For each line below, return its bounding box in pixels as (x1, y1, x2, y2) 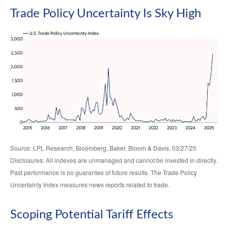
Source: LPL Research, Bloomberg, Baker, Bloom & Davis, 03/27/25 (10, 144, 196, 153)
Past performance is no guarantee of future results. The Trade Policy (10, 168, 197, 177)
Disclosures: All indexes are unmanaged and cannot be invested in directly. (10, 156, 217, 165)
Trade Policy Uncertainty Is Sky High (10, 8, 201, 20)
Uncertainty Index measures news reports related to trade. (10, 180, 169, 189)
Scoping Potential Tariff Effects (10, 209, 173, 221)
